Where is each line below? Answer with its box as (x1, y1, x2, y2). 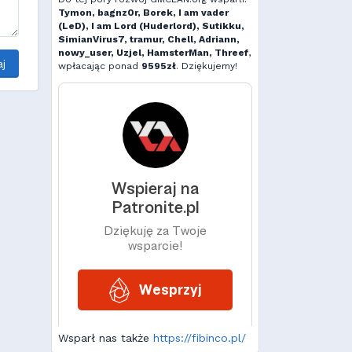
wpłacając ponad (58, 60, 141, 71)
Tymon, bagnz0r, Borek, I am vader (58, 7, 229, 18)
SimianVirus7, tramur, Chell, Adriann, (58, 34, 240, 45)
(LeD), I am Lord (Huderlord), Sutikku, (58, 20, 244, 31)
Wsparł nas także (58, 332, 153, 344)
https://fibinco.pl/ (153, 332, 246, 344)
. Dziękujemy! (176, 60, 237, 71)
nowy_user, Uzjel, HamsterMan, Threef (58, 47, 248, 58)
